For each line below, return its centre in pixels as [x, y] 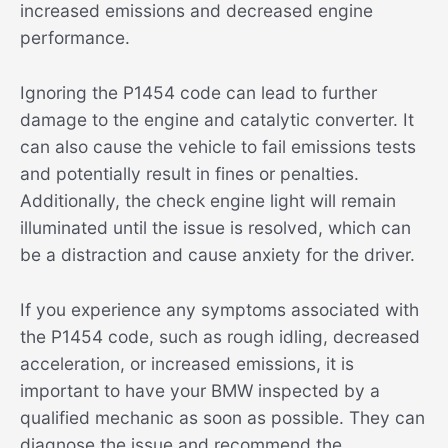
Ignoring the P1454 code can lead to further [198, 93]
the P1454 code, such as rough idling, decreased [220, 336]
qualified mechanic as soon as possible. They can [222, 417]
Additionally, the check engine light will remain [208, 201]
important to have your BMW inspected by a [200, 390]
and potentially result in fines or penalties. [189, 174]
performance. [75, 38]
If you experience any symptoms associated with [219, 309]
